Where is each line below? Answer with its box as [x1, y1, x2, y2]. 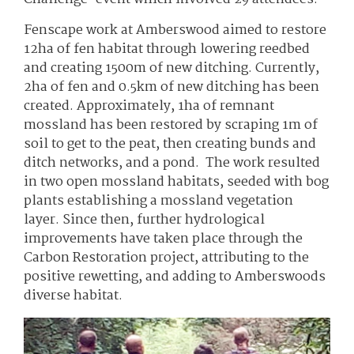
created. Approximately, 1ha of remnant [24, 96, 274, 117]
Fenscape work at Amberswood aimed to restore [24, 20, 326, 41]
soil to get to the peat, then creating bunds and [24, 134, 316, 155]
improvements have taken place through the [24, 228, 303, 250]
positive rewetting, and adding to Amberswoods [24, 266, 326, 288]
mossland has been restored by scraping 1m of [24, 115, 318, 136]
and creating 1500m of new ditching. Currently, [24, 58, 319, 79]
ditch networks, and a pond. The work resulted [24, 153, 320, 174]
